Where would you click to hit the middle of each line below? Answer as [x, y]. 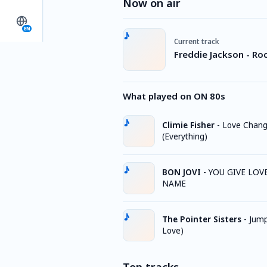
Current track [197, 41]
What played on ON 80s [174, 96]
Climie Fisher [188, 125]
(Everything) [185, 136]
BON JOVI [181, 172]
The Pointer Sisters [202, 219]
